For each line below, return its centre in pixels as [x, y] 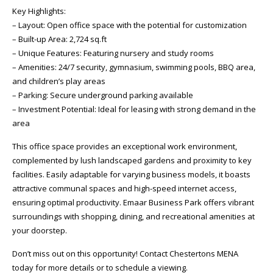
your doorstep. [40, 230]
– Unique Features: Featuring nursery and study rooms [113, 53]
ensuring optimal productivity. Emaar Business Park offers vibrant [133, 202]
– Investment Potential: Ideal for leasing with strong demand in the [134, 109]
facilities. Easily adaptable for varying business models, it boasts [131, 174]
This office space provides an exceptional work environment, [125, 146]
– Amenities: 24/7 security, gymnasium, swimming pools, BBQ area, [134, 67]
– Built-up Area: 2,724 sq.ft [59, 39]
